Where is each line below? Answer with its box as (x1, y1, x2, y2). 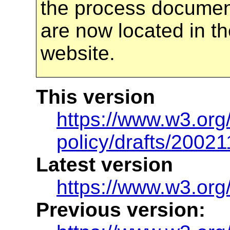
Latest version (36, 153, 173, 176)
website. (41, 42, 115, 64)
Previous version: (36, 198, 205, 221)
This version (36, 85, 155, 108)
